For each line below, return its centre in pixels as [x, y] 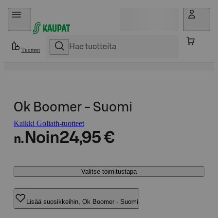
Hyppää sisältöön [34, 12]
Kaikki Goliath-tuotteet [49, 123]
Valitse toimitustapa [109, 172]
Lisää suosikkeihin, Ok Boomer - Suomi [82, 201]
